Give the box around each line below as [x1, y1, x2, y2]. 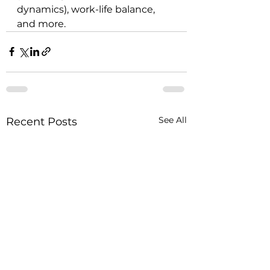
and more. [17, 17, 66, 30]
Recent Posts [6, 115, 77, 128]
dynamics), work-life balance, [17, 3, 157, 15]
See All [159, 114, 187, 125]
